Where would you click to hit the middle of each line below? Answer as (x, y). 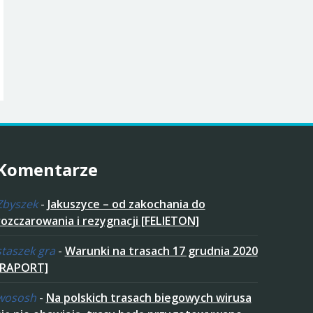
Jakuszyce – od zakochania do (126, 204)
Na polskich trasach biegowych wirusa (148, 297)
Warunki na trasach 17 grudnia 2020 (161, 250)
